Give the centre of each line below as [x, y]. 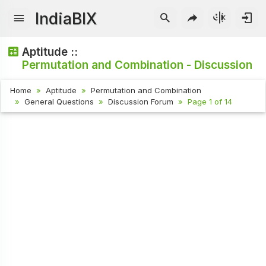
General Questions [59, 102]
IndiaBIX [66, 18]
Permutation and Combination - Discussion [137, 65]
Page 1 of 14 [210, 102]
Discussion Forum [141, 102]
